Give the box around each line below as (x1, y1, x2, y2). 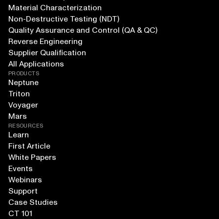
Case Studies (8, 197, 58, 208)
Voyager (8, 100, 38, 111)
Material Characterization (8, 2, 102, 14)
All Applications (8, 59, 64, 70)
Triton (8, 88, 30, 100)
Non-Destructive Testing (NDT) (8, 14, 119, 25)
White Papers (8, 152, 56, 163)
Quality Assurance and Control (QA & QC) (8, 25, 157, 36)
